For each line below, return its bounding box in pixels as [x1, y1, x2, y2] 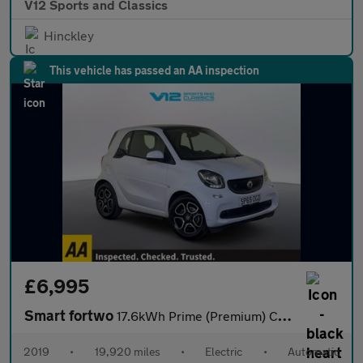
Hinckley [44, 28, 94, 43]
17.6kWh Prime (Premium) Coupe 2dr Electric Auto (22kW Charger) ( [117, 308, 278, 323]
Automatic [287, 344, 340, 358]
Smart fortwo [24, 306, 117, 324]
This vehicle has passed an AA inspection [49, 63, 259, 77]
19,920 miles [94, 344, 160, 358]
